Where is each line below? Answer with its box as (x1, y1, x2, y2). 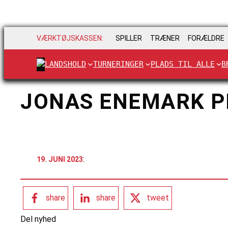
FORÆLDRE (188, 34, 224, 43)
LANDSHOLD (45, 59, 86, 69)
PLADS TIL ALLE (150, 59, 215, 69)
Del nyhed (20, 214, 56, 224)
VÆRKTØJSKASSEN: (37, 34, 103, 43)
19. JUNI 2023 (37, 155, 83, 163)
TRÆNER (150, 34, 180, 43)
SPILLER (116, 34, 142, 43)
